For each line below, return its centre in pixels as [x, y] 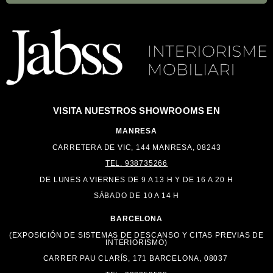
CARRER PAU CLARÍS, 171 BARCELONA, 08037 [136, 259]
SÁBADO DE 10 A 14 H [136, 195]
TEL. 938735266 [136, 164]
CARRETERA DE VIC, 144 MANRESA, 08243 [136, 147]
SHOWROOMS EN [179, 111]
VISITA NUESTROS [96, 111]
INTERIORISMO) [136, 242]
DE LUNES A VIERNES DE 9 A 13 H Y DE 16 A [128, 179]
